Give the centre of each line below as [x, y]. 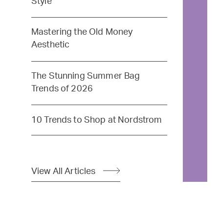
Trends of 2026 [62, 89]
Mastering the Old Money [82, 32]
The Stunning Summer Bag [86, 76]
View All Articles [63, 172]
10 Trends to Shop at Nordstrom [97, 120]
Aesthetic [50, 45]
